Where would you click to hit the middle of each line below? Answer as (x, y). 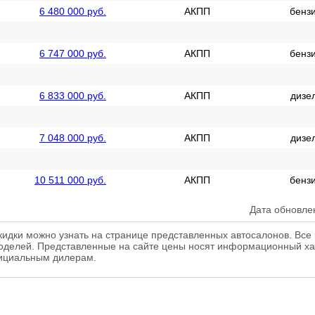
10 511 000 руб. (70, 180)
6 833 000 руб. (73, 96)
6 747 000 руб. (73, 53)
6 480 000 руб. (73, 11)
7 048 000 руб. (73, 138)
